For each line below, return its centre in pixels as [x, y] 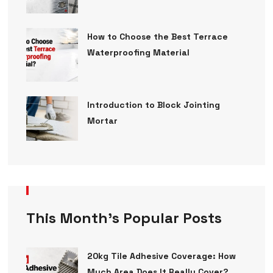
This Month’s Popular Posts [124, 218]
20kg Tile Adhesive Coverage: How [161, 256]
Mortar [102, 121]
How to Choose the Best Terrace [157, 37]
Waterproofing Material [138, 53]
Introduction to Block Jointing [153, 105]
